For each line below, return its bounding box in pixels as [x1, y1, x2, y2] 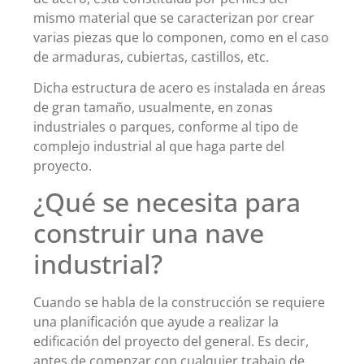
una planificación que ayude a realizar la [33, 313, 279, 331]
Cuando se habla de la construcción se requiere [33, 293, 325, 312]
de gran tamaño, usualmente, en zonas [33, 98, 273, 117]
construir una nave [33, 215, 264, 251]
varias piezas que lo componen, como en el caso [33, 28, 329, 46]
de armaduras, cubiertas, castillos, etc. [33, 47, 269, 66]
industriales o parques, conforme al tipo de [33, 118, 298, 136]
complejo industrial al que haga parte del [33, 137, 284, 156]
